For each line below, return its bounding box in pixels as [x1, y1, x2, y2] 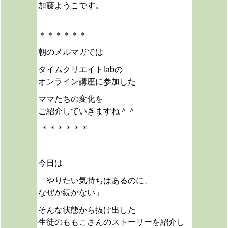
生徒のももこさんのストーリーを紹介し [38, 218, 185, 226]
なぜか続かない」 [38, 188, 103, 197]
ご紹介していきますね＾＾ [38, 107, 136, 116]
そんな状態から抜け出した [38, 206, 136, 214]
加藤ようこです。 [38, 1, 103, 10]
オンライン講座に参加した [38, 77, 136, 86]
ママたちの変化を [38, 95, 103, 103]
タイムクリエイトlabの [38, 65, 123, 74]
